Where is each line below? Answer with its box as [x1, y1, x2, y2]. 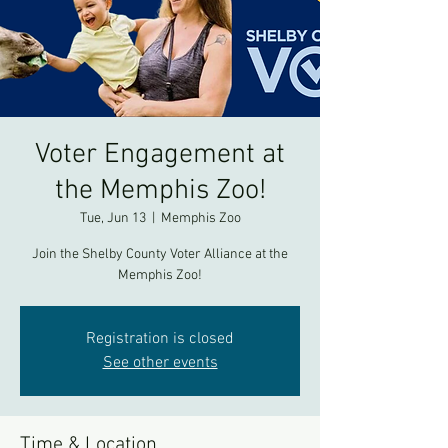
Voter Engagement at [35, 138, 285, 172]
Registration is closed [86, 329, 234, 349]
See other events [102, 353, 218, 373]
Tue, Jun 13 [79, 210, 146, 227]
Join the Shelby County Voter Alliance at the [32, 246, 288, 263]
